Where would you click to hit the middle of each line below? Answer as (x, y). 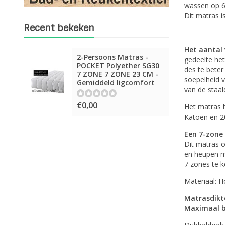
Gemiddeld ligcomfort (116, 83)
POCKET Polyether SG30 (118, 66)
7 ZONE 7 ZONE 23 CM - (118, 74)
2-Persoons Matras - (113, 57)
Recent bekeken (59, 28)
